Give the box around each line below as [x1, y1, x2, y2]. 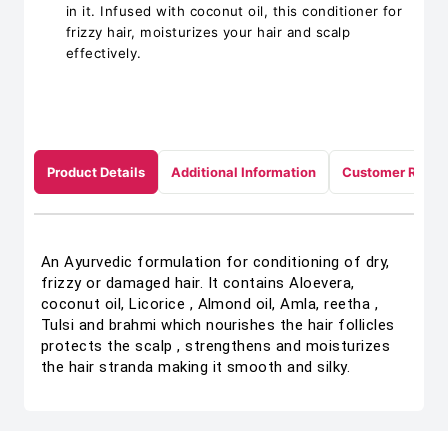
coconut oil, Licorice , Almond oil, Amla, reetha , [41, 295, 379, 313]
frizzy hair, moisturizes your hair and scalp [66, 24, 351, 40]
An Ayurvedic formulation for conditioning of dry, [41, 253, 390, 271]
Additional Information [171, 164, 316, 180]
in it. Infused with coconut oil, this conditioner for [66, 3, 403, 19]
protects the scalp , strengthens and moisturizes [41, 337, 391, 355]
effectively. [66, 45, 142, 61]
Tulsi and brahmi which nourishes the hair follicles [41, 316, 395, 334]
